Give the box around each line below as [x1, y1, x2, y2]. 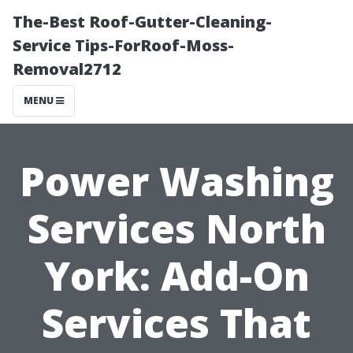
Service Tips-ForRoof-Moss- [13, 35, 234, 56]
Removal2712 [13, 58, 121, 80]
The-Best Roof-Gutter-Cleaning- [13, 11, 272, 32]
